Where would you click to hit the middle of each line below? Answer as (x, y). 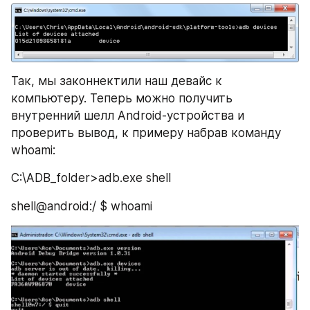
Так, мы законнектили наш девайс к (117, 81)
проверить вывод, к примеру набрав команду (146, 133)
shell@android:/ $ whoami (82, 206)
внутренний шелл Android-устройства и (128, 116)
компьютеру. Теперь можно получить (122, 99)
